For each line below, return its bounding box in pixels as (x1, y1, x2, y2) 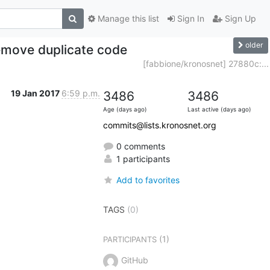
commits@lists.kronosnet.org (102, 119, 216, 130)
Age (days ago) (102, 105, 147, 113)
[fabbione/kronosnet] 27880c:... (142, 58, 269, 69)
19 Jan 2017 (10, 87, 61, 98)
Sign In (174, 13, 204, 24)
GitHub (121, 254, 148, 265)
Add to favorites (116, 174, 180, 185)
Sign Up (222, 13, 256, 24)
